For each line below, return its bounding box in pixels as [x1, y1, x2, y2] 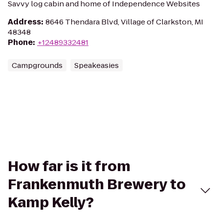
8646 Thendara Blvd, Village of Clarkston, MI [45, 17, 203, 27]
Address [8, 17, 41, 27]
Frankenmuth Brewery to [8, 175, 186, 194]
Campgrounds [12, 60, 63, 70]
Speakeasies [74, 60, 119, 70]
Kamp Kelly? [8, 193, 94, 212]
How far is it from [8, 157, 131, 176]
